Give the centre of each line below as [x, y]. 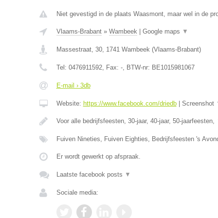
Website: [70, 103]
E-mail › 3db [73, 85]
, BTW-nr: [137, 67]
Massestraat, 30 [79, 49]
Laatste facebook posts [90, 174]
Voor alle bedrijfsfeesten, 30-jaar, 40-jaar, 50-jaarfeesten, [136, 121]
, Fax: [111, 67]
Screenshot [199, 103]
